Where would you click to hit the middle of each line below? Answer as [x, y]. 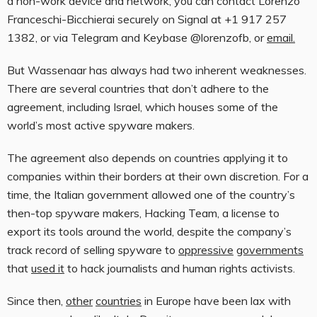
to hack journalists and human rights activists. [181, 269]
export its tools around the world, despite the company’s [149, 232]
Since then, [36, 301]
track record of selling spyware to [93, 250]
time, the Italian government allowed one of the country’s [151, 195]
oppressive [206, 250]
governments [270, 250]
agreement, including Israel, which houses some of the [143, 107]
